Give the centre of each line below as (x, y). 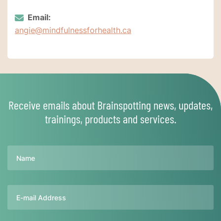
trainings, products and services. (110, 119)
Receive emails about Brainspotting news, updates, (110, 105)
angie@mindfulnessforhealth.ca (73, 30)
